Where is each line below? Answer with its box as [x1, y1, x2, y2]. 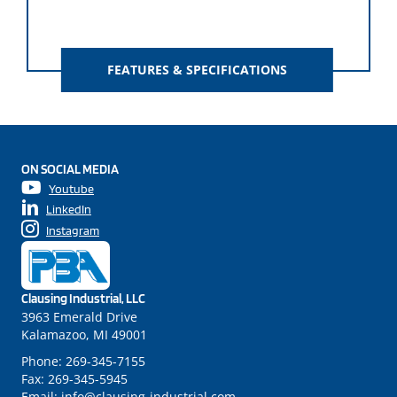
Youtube [49, 182, 94, 197]
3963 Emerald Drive [21, 308, 137, 326]
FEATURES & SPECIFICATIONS [106, 61, 287, 79]
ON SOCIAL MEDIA [21, 161, 119, 178]
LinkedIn [46, 202, 91, 217]
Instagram [46, 223, 99, 238]
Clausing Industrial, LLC [21, 291, 145, 307]
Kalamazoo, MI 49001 [21, 326, 147, 344]
